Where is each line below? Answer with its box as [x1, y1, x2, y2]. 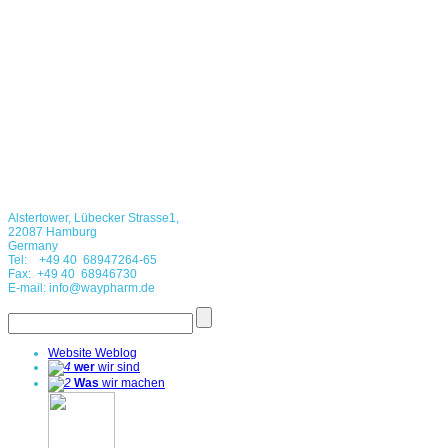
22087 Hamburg [8, 224, 97, 239]
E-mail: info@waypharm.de [8, 280, 155, 295]
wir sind [95, 359, 140, 374]
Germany [8, 238, 58, 253]
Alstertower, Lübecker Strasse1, [8, 210, 179, 225]
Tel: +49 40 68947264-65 [8, 252, 157, 267]
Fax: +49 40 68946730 [8, 266, 137, 281]
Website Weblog [48, 345, 137, 360]
